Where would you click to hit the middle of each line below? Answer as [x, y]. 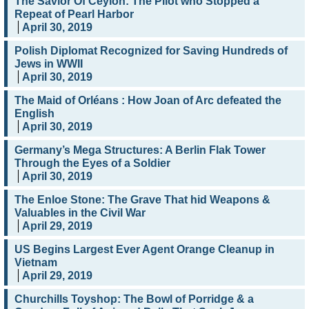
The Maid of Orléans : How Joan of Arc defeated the [148, 101]
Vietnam [36, 263]
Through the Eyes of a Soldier [92, 163]
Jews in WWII [49, 64]
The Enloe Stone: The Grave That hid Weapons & [142, 200]
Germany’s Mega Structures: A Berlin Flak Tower [140, 150]
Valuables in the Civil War [80, 213]
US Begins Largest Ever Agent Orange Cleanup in [144, 250]
